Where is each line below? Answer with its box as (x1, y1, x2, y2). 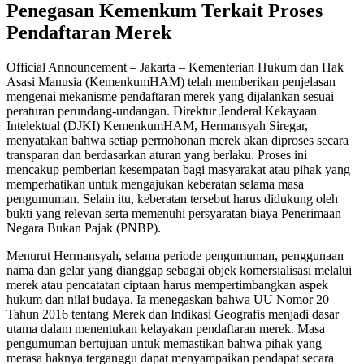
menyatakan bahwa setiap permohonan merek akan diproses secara (6, 132, 349, 147)
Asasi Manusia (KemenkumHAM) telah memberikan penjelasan (6, 74, 336, 89)
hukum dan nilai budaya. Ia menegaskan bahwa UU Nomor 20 (6, 292, 329, 306)
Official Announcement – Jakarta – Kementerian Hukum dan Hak (6, 59, 344, 74)
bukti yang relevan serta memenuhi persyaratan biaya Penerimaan (6, 206, 341, 220)
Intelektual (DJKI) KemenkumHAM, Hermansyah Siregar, (6, 118, 308, 132)
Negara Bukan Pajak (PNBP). (6, 220, 161, 235)
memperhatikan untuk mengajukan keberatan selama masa (6, 176, 304, 191)
